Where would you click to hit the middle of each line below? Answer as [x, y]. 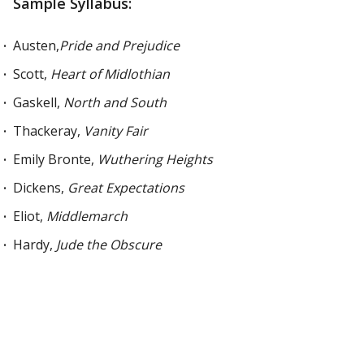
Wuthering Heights [155, 159]
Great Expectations [126, 188]
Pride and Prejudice [119, 45]
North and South [115, 102]
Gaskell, [38, 102]
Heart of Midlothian [110, 74]
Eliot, [30, 216]
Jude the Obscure [109, 245]
